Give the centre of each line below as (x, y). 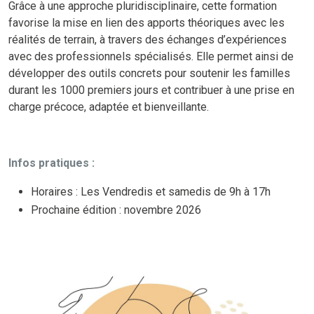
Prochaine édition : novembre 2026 (116, 210)
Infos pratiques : (52, 163)
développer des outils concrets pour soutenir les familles (149, 73)
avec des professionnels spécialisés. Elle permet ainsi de (151, 56)
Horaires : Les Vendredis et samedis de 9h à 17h (151, 191)
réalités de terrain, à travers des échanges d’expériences (148, 39)
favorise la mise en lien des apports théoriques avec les (146, 22)
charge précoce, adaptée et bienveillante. (109, 107)
